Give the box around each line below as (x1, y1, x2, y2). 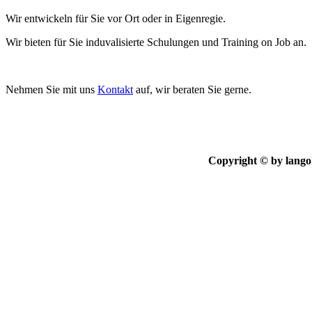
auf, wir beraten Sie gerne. (133, 84, 251, 96)
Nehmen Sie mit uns (6, 84, 97, 96)
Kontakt (97, 84, 133, 96)
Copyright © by (208, 155, 286, 167)
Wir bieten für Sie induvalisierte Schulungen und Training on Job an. (6, 36, 309, 49)
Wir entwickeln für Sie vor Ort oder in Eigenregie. (6, 13, 226, 25)
